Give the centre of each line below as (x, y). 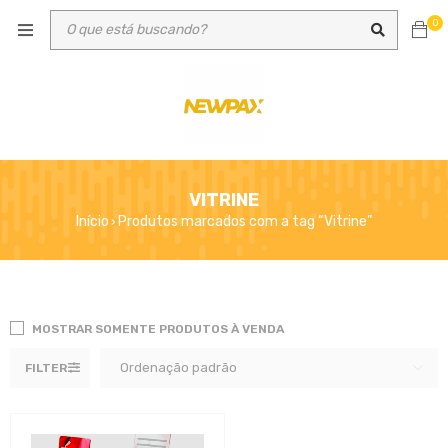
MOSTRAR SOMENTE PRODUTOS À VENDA (158, 329)
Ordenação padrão (178, 367)
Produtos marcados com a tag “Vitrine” (245, 221)
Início (92, 221)
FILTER (46, 368)
